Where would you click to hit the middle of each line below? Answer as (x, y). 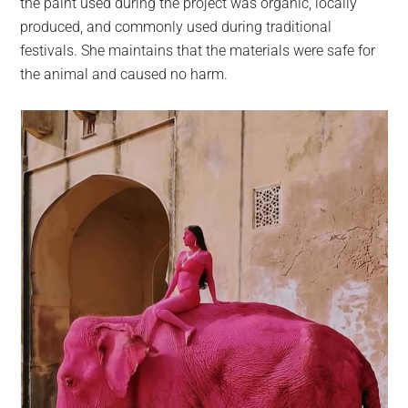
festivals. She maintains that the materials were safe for (198, 50)
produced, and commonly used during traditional (176, 26)
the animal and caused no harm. (124, 74)
